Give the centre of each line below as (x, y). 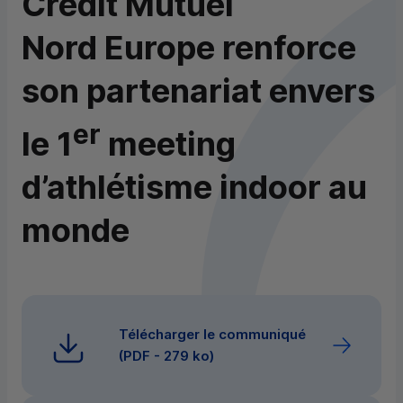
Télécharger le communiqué (212, 335)
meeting (168, 144)
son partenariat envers (198, 91)
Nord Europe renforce (189, 48)
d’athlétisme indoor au (194, 188)
